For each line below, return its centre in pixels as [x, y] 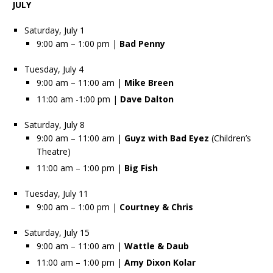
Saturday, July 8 [55, 124]
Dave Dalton [147, 99]
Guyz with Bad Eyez [167, 138]
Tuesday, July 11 [56, 193]
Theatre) [56, 151]
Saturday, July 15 [57, 232]
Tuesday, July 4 [54, 69]
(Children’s [230, 138]
